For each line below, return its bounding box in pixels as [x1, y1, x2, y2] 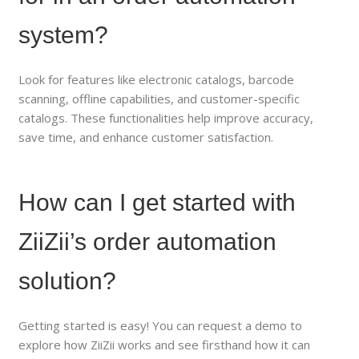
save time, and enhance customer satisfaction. [18, 128, 274, 145]
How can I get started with [18, 188, 296, 216]
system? [18, 21, 109, 48]
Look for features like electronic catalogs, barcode [18, 71, 295, 87]
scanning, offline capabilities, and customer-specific [18, 90, 301, 107]
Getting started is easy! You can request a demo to [18, 317, 303, 333]
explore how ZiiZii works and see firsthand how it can [18, 336, 311, 353]
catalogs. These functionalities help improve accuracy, [18, 109, 314, 126]
